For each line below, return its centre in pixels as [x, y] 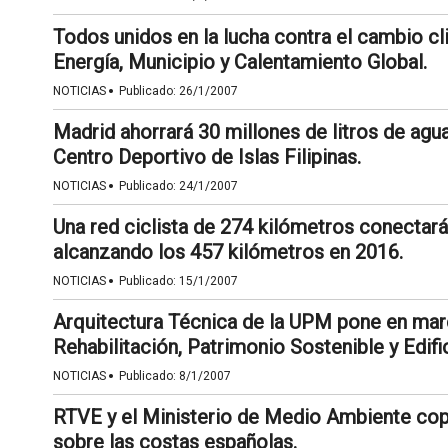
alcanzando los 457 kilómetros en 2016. [227, 252]
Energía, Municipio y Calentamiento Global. [239, 62]
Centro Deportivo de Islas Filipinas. [206, 157]
